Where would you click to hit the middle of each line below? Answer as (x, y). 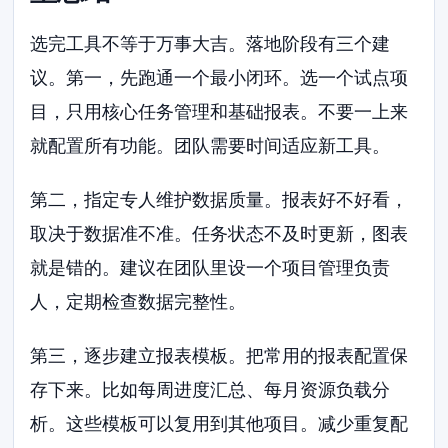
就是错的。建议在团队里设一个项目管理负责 (210, 267)
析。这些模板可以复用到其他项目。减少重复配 (219, 423)
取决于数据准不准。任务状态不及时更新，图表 (219, 233)
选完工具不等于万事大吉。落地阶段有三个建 (210, 44)
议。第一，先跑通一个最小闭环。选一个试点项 (219, 78)
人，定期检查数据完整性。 (138, 301)
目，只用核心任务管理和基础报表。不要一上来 (219, 112)
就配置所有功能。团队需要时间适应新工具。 (210, 146)
